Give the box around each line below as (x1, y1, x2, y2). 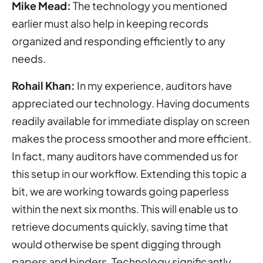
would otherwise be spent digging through (12, 237, 221, 251)
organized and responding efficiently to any (12, 33, 225, 48)
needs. (12, 51, 46, 65)
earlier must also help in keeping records (12, 16, 208, 30)
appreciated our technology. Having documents (12, 96, 249, 110)
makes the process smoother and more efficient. (12, 131, 251, 145)
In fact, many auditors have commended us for (12, 149, 238, 163)
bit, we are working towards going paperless (12, 184, 229, 198)
